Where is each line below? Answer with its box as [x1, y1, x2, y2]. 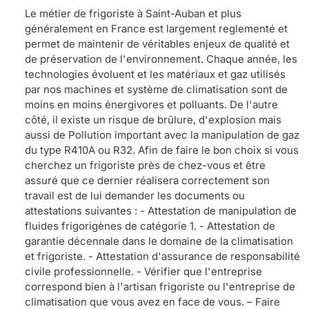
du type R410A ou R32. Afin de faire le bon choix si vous [25, 143, 299, 157]
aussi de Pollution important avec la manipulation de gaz [25, 128, 299, 142]
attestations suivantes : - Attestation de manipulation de [25, 204, 297, 218]
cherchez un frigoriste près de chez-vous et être [25, 159, 266, 172]
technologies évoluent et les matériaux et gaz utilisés [25, 68, 286, 81]
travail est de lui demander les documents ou [25, 189, 245, 203]
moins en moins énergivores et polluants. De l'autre [25, 98, 278, 112]
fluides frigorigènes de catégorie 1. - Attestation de [25, 219, 275, 233]
